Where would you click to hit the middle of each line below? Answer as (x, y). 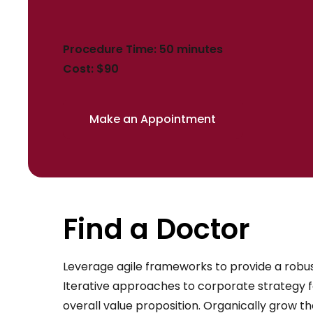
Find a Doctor (156, 229)
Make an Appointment (153, 119)
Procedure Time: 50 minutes (143, 49)
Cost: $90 (91, 68)
